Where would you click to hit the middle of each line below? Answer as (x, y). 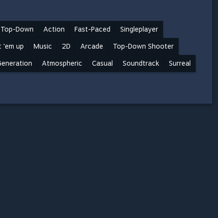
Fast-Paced (92, 29)
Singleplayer (139, 29)
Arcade (92, 46)
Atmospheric (62, 63)
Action (54, 29)
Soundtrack (141, 63)
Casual (102, 63)
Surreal (180, 63)
